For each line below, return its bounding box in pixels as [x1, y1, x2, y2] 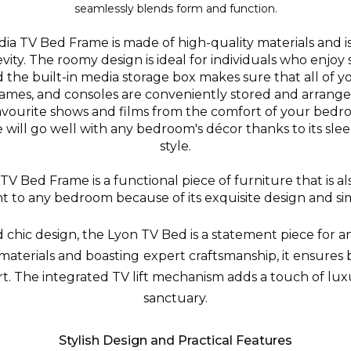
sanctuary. [143, 291, 208, 306]
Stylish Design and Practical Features [58, 333, 293, 348]
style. [160, 139, 191, 154]
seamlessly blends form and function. [74, 2, 277, 16]
